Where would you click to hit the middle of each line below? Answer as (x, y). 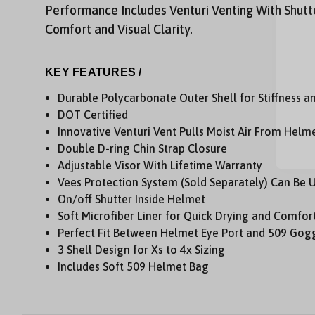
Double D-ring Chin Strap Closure (143, 148)
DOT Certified (93, 115)
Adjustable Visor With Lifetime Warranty (160, 165)
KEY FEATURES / (94, 72)
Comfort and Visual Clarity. (119, 29)
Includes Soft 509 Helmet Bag (134, 266)
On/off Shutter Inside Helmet (132, 199)
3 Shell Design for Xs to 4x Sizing (142, 250)
